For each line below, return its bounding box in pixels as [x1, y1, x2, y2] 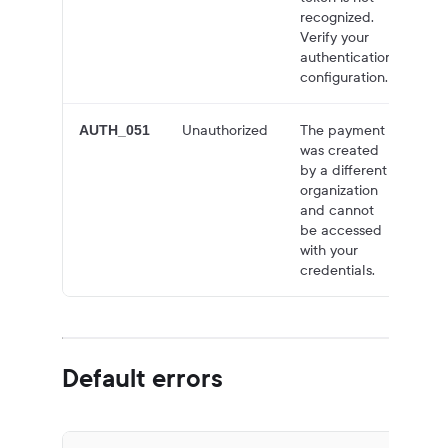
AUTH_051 [79, 122, 151, 138]
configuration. [300, 68, 389, 86]
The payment [300, 121, 386, 139]
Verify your [300, 28, 370, 46]
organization [300, 181, 379, 199]
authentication [300, 48, 394, 66]
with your [300, 241, 359, 259]
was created [300, 141, 380, 159]
